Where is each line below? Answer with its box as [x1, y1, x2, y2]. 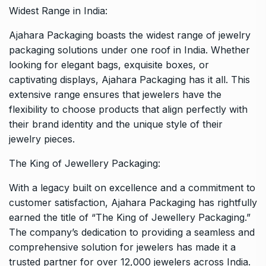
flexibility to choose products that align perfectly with [9, 103, 248, 115]
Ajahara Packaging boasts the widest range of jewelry [9, 28, 251, 41]
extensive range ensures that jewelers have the [9, 88, 221, 100]
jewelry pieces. [9, 132, 75, 145]
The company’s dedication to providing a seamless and [9, 226, 255, 238]
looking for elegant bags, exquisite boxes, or [9, 58, 209, 71]
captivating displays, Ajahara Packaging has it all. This [9, 73, 250, 85]
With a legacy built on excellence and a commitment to [9, 181, 255, 194]
